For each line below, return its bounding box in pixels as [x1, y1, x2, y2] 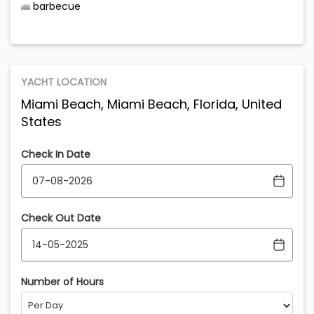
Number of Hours [21, 275, 104, 289]
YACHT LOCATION [21, 75, 107, 90]
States [21, 113, 62, 131]
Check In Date [21, 147, 90, 162]
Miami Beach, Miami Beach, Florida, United [21, 95, 282, 114]
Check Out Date [21, 211, 101, 226]
